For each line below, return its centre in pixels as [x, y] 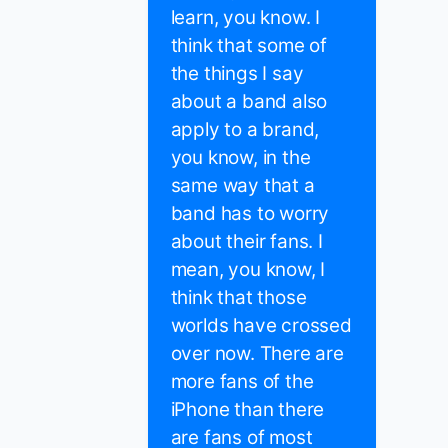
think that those [238, 298]
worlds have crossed [261, 326]
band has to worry [250, 214]
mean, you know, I [248, 270]
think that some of [248, 46]
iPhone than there [247, 410]
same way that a [242, 186]
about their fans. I [246, 242]
